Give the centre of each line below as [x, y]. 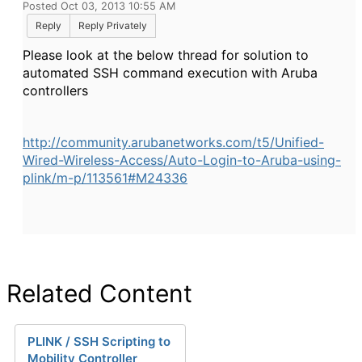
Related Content [99, 293]
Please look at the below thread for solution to [166, 55]
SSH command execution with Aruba [205, 73]
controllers [55, 90]
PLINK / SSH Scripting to [99, 341]
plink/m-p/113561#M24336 [105, 178]
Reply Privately [113, 25]
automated [58, 73]
